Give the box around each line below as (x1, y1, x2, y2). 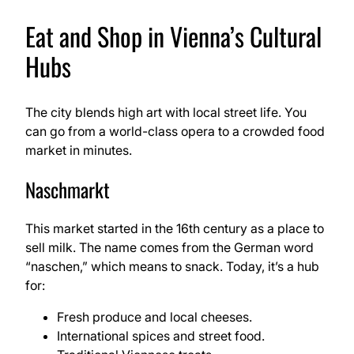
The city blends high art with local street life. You (25, 104, 307, 120)
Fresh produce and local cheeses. (57, 308, 252, 325)
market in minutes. (25, 141, 132, 158)
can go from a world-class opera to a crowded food (25, 122, 325, 139)
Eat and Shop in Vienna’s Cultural (25, 17, 322, 55)
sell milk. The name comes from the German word (25, 239, 314, 255)
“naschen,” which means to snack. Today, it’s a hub (25, 258, 319, 274)
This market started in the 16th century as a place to (25, 220, 324, 236)
